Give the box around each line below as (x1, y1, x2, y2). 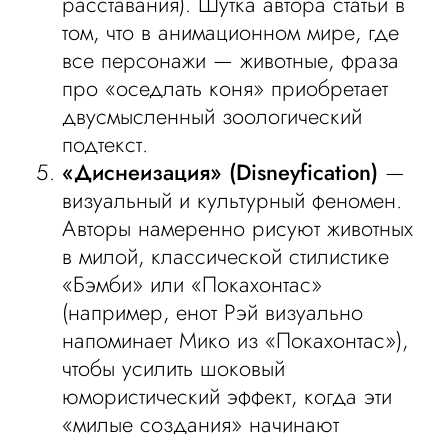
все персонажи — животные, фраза (62, 44, 400, 76)
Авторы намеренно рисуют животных (62, 212, 414, 244)
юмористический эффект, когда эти (62, 380, 393, 412)
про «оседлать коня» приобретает (62, 72, 389, 104)
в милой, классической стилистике (62, 240, 390, 272)
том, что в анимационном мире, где (62, 16, 400, 48)
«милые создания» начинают (62, 408, 340, 440)
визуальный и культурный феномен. (62, 184, 403, 216)
